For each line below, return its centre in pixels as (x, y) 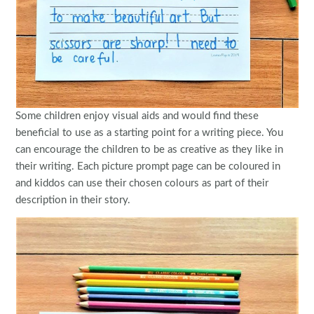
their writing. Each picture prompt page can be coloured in (148, 167)
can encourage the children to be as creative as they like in (150, 150)
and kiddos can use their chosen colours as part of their (142, 184)
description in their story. (73, 200)
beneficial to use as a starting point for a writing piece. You (150, 133)
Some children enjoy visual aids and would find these (137, 116)
